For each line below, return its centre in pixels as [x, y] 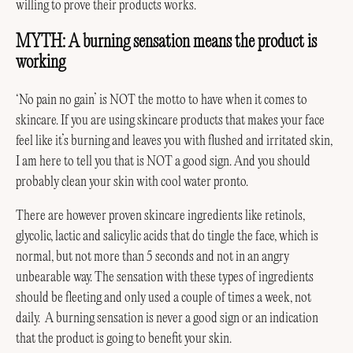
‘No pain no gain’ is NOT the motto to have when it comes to [162, 100]
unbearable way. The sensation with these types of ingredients [165, 277]
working [41, 63]
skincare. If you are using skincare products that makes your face [170, 121]
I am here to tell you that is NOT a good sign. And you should [163, 162]
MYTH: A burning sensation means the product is [166, 43]
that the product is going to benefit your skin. [124, 338]
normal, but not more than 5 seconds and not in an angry [152, 256]
